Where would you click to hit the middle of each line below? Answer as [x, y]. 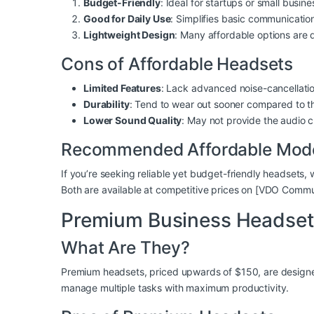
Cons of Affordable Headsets [177, 64]
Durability [107, 104]
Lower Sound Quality [133, 121]
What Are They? [126, 248]
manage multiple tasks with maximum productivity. [175, 288]
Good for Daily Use [127, 19]
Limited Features [122, 88]
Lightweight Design [129, 35]
